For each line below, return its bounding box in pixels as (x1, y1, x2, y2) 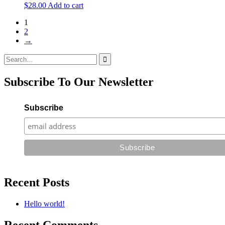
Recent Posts (4, 176, 69, 189)
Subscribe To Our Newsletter (4, 75, 154, 88)
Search (4, 52, 25, 61)
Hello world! (24, 199, 65, 208)
